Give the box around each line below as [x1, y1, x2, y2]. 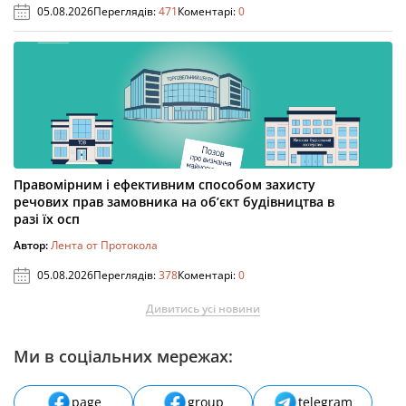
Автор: [14, 237, 51, 253]
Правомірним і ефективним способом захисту [14, 175, 315, 193]
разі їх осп [14, 209, 80, 227]
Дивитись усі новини [146, 300, 260, 316]
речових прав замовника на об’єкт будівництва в [14, 192, 334, 210]
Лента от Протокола [51, 237, 158, 253]
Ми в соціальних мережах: [14, 344, 233, 367]
